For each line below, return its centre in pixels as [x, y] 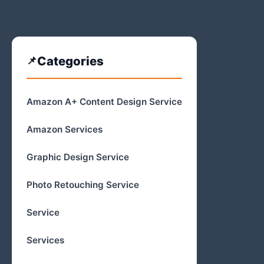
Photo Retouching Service [83, 184]
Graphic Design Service [78, 157]
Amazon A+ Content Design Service [104, 101]
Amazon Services [65, 129]
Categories [70, 61]
